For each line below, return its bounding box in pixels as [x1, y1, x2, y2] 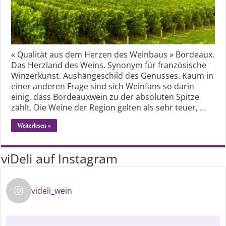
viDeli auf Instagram [1, 149, 118, 167]
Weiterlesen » [17, 122, 51, 129]
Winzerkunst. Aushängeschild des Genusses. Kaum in [11, 70, 214, 81]
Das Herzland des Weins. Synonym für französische [11, 59, 207, 71]
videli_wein [31, 185, 73, 196]
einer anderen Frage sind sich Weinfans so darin [11, 80, 195, 92]
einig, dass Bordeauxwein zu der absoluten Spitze [11, 91, 200, 102]
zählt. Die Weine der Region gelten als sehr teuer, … [11, 101, 206, 113]
